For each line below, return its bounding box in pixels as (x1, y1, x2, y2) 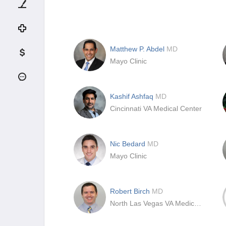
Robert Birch (110, 187, 152, 195)
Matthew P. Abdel (110, 45, 166, 53)
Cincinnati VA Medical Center (110, 104, 202, 112)
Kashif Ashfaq (110, 92, 155, 100)
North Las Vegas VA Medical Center (194, 199, 201, 207)
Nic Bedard (110, 140, 147, 148)
